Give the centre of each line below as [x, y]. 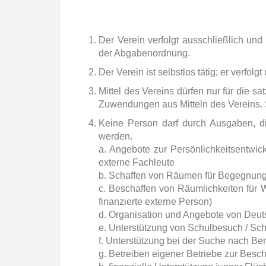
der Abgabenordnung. [144, 53]
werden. [115, 136]
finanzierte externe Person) [155, 202]
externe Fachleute [137, 162]
